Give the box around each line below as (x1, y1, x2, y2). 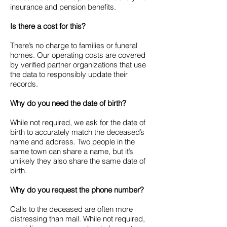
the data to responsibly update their (10, 69, 128, 79)
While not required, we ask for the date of (10, 118, 145, 127)
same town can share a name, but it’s (10, 146, 133, 156)
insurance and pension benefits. (10, 2, 116, 12)
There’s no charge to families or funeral (10, 41, 137, 50)
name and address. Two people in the (10, 137, 135, 146)
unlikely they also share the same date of (10, 156, 145, 166)
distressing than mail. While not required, (10, 214, 145, 223)
